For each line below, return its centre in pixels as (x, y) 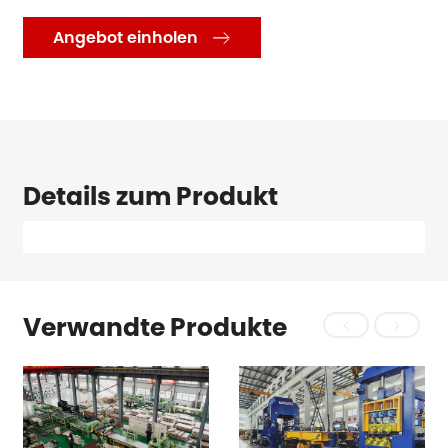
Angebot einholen (126, 37)
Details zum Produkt (151, 197)
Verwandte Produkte (155, 327)
